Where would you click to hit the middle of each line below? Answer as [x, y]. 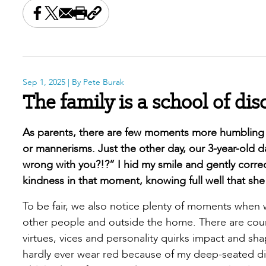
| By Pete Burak [95, 82]
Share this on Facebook [86, 19]
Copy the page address [150, 19]
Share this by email [102, 19]
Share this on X [80, 19]
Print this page [114, 19]
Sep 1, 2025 [44, 82]
